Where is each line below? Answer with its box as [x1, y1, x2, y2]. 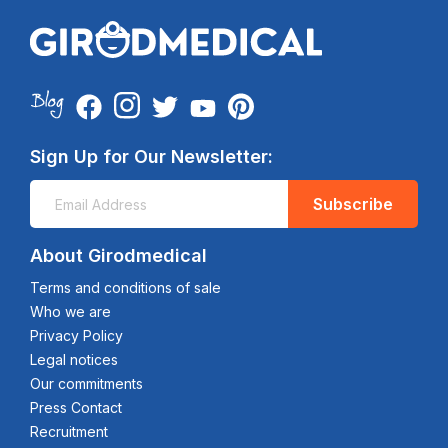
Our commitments [30, 375, 143, 392]
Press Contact [30, 399, 122, 416]
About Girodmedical [30, 245, 207, 266]
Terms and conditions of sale [30, 279, 221, 296]
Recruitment [30, 423, 108, 440]
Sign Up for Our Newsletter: [30, 146, 273, 167]
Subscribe [313, 193, 393, 214]
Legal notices [30, 351, 118, 368]
